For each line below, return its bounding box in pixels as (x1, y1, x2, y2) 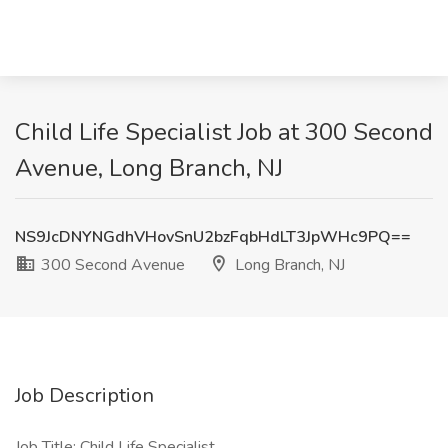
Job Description (15, 382, 154, 409)
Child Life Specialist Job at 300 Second (15, 116, 433, 148)
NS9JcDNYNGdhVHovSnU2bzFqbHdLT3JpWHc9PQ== (15, 226, 411, 248)
